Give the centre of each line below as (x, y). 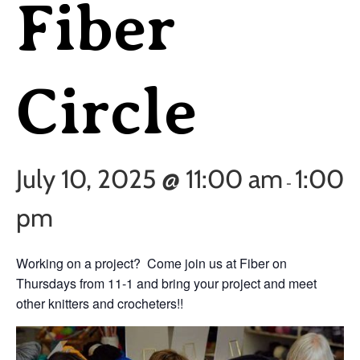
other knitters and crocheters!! (100, 304)
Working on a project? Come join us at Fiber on (151, 264)
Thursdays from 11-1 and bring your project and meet (166, 284)
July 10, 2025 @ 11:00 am (149, 179)
